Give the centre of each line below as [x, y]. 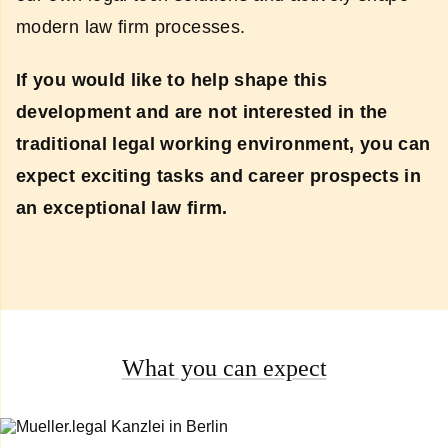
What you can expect [224, 368]
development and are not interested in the [202, 112]
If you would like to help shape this [171, 80]
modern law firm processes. [131, 26]
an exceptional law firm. [122, 208]
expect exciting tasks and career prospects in [219, 176]
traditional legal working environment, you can [223, 144]
